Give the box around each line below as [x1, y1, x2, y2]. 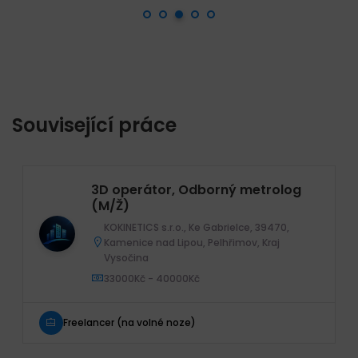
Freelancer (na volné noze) [63, 316, 196, 330]
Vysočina [104, 250, 149, 265]
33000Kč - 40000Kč [104, 271, 200, 285]
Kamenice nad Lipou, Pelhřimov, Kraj [104, 235, 280, 249]
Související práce [12, 111, 177, 138]
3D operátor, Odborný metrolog [91, 180, 301, 199]
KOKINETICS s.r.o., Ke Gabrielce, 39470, [104, 220, 289, 234]
